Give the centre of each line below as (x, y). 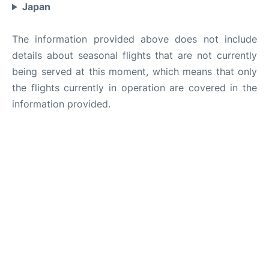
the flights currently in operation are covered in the (134, 88)
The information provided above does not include (134, 39)
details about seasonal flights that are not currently (134, 55)
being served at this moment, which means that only (134, 71)
